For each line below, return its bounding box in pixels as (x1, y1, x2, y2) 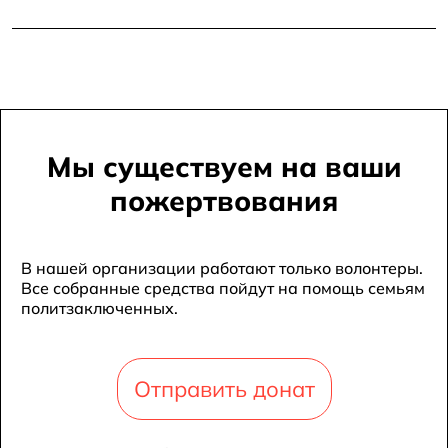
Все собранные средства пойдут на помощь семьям (21, 277, 425, 298)
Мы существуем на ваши (46, 148, 402, 184)
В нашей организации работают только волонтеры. (21, 257, 423, 278)
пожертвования (110, 182, 338, 218)
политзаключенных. (21, 297, 178, 318)
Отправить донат (133, 374, 315, 403)
